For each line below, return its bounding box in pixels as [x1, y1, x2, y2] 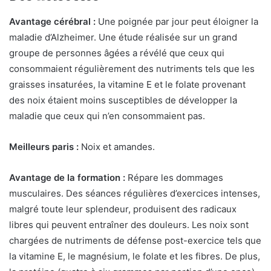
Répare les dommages [125, 172, 223, 183]
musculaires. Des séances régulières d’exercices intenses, [9, 188, 260, 199]
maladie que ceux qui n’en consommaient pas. [9, 110, 205, 122]
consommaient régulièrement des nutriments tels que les [9, 63, 255, 74]
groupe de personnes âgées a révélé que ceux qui [9, 47, 224, 59]
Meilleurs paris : [9, 141, 79, 152]
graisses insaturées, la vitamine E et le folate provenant [9, 79, 246, 90]
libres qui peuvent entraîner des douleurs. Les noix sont [9, 219, 249, 230]
